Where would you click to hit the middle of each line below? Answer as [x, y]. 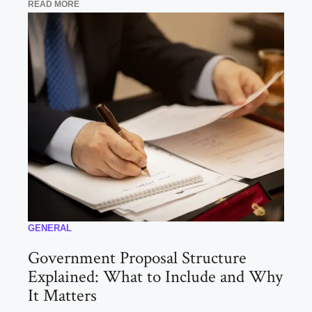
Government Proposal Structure [137, 258]
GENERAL [50, 228]
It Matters [62, 296]
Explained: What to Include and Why [155, 277]
